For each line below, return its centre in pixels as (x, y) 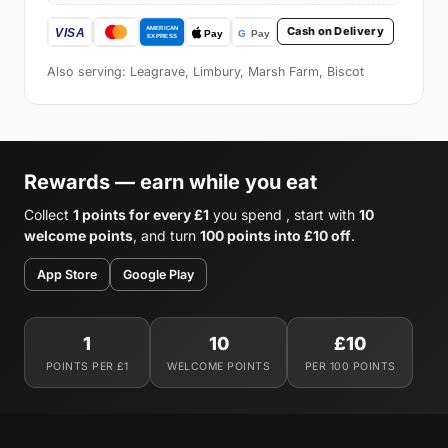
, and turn (166, 235)
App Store (67, 274)
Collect (48, 214)
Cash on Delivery (335, 31)
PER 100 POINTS (350, 366)
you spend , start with (284, 214)
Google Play (158, 274)
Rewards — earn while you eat (170, 181)
